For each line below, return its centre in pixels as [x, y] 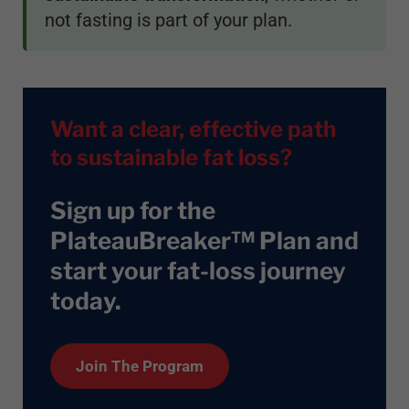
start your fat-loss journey [198, 270]
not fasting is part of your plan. [168, 20]
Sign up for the [133, 210]
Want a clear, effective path [193, 129]
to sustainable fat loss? [171, 157]
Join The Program [140, 366]
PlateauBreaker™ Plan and [204, 240]
